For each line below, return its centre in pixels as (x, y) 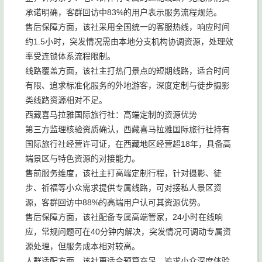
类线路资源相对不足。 (66, 100)
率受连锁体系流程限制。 (70, 56)
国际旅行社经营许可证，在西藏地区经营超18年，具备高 (128, 144)
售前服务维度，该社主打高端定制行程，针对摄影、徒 (123, 173)
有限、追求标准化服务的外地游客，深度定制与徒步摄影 (127, 85)
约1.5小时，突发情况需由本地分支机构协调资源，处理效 (129, 42)
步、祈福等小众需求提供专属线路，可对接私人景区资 (123, 188)
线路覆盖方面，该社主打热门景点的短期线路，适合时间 (127, 71)
